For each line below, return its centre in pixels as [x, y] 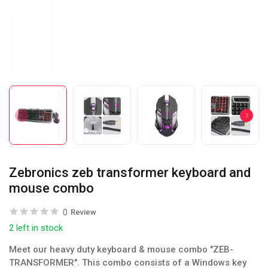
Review [83, 212]
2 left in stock [36, 228]
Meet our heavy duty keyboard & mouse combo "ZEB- [121, 249]
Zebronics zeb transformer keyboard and [130, 173]
